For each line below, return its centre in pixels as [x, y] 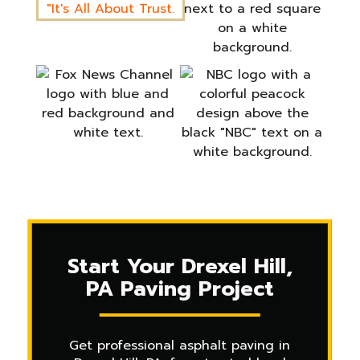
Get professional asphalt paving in [180, 346]
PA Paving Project [180, 289]
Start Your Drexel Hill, [180, 266]
